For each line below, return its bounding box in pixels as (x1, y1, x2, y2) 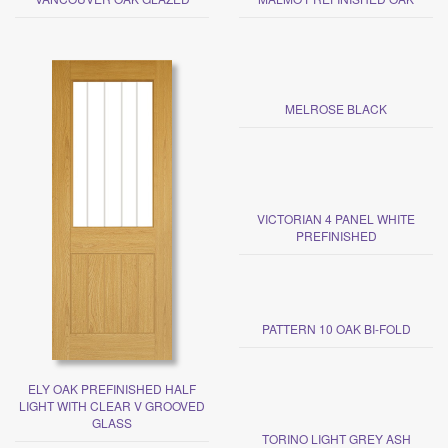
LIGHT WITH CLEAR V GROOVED (19, 397, 205, 415)
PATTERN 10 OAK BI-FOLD (261, 320, 411, 338)
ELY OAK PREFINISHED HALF (28, 380, 196, 398)
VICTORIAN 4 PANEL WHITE (257, 210, 415, 228)
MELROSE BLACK (285, 100, 387, 118)
